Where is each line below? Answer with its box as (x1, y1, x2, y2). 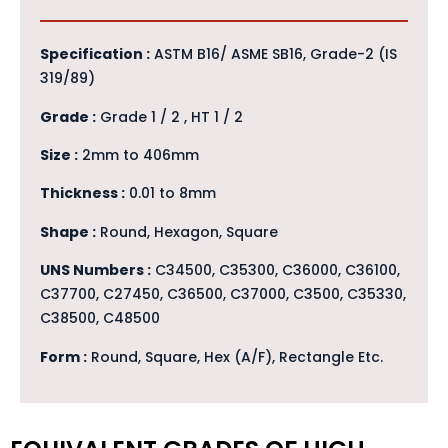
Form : (40, 346, 87, 367)
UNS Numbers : (40, 260, 151, 281)
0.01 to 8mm (125, 183, 216, 204)
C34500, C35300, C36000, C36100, (151, 260, 400, 281)
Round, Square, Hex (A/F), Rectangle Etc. (87, 346, 383, 367)
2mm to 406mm (78, 145, 199, 166)
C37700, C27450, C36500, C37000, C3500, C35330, (40, 284, 406, 305)
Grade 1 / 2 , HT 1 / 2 (96, 106, 243, 127)
